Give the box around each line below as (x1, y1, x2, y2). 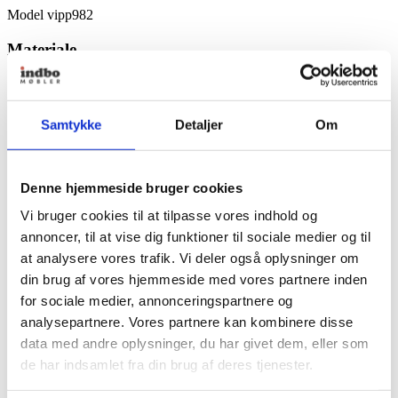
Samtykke (40, 116, 102, 132)
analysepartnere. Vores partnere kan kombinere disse (20, 314, 354, 330)
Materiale (7, 40, 76, 59)
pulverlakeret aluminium (43, 76, 179, 92)
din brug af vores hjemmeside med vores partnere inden (20, 271, 368, 287)
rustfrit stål (43, 92, 101, 107)
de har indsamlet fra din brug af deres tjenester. (20, 356, 314, 372)
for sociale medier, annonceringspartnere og (20, 292, 293, 308)
